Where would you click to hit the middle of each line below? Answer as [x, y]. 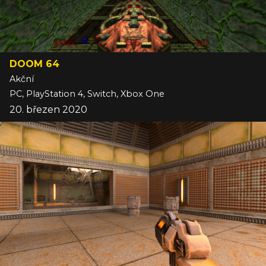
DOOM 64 [34, 64]
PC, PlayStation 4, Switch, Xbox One [87, 94]
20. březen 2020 [48, 110]
